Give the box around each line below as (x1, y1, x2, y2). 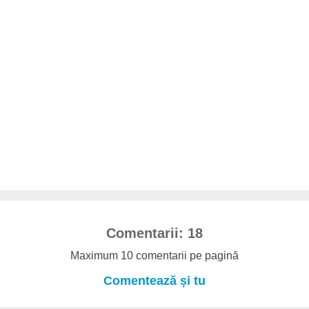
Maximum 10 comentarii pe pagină (70, 249, 239, 261)
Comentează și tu (103, 274, 206, 288)
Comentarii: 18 (106, 225, 203, 241)
